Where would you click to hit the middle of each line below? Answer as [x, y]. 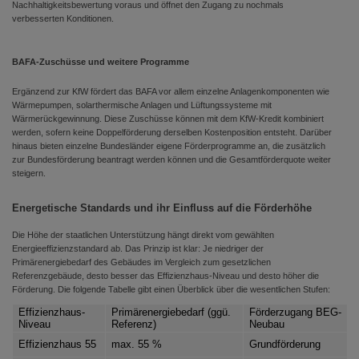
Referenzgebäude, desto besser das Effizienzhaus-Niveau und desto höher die [165, 276]
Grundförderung [285, 344]
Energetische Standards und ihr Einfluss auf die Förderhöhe [162, 208]
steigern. [29, 173]
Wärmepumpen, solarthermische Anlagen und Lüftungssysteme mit [142, 105]
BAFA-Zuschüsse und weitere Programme [101, 62]
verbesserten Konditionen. [63, 18]
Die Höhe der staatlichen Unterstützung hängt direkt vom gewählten [143, 235]
